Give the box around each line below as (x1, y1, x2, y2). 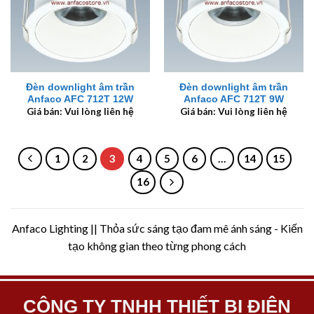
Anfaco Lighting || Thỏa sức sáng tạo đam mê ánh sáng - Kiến (11, 221, 303, 235)
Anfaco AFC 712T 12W (27, 93, 133, 104)
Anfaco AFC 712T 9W (184, 93, 284, 104)
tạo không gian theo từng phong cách (68, 238, 246, 252)
